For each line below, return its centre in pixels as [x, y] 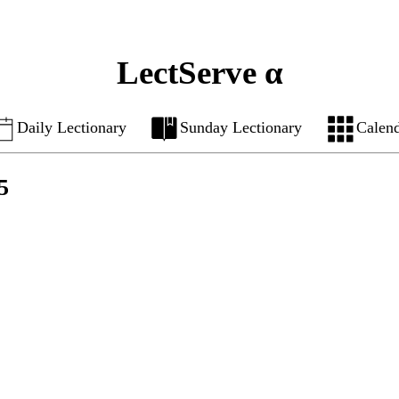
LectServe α [199, 72]
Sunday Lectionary [241, 128]
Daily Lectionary [71, 128]
